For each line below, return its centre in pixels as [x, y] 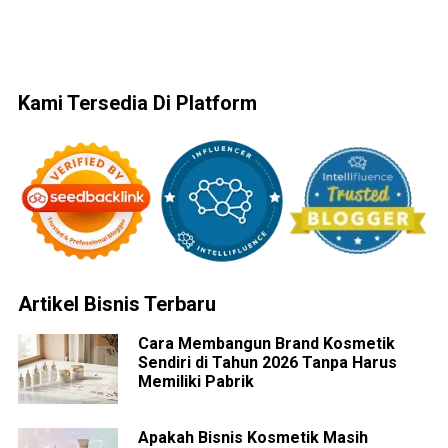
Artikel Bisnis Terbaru [116, 303]
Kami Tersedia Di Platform [137, 102]
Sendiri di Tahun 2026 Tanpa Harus [267, 362]
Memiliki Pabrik [195, 381]
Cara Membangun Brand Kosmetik [266, 343]
